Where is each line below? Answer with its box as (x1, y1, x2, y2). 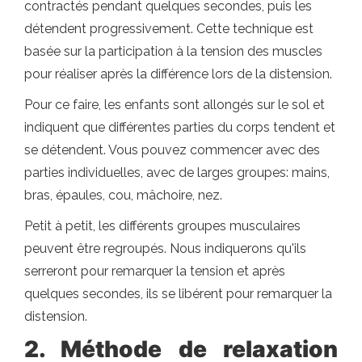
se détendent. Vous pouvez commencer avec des (24, 142, 320, 158)
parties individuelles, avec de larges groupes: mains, (24, 165, 330, 180)
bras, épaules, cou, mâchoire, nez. (24, 187, 222, 203)
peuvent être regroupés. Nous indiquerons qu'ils (24, 241, 306, 256)
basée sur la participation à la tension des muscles (24, 44, 322, 59)
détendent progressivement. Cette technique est (24, 21, 314, 36)
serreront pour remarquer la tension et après (24, 263, 285, 279)
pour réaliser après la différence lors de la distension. (24, 66, 332, 82)
